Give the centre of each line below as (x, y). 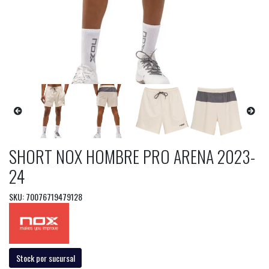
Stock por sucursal (45, 258)
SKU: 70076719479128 (46, 196)
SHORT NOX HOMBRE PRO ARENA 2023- (132, 156)
